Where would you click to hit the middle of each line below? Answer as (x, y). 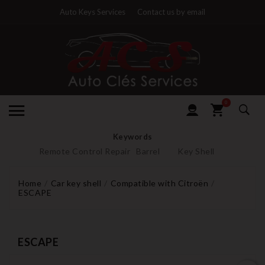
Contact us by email (171, 12)
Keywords (132, 136)
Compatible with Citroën (159, 183)
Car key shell (76, 183)
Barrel (148, 151)
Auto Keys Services (93, 12)
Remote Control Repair (84, 151)
